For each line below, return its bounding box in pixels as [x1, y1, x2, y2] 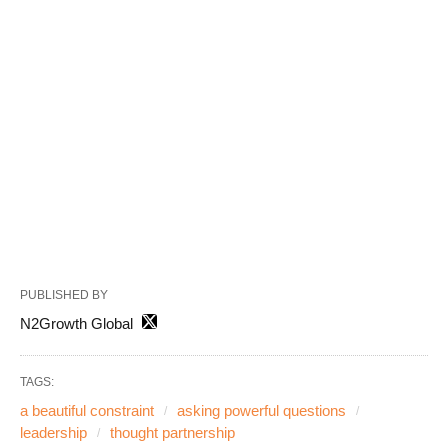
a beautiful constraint [20, 402, 154, 420]
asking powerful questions [177, 402, 346, 420]
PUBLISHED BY [20, 288, 108, 303]
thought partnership [110, 424, 235, 442]
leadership [20, 424, 87, 442]
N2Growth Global [20, 315, 133, 333]
